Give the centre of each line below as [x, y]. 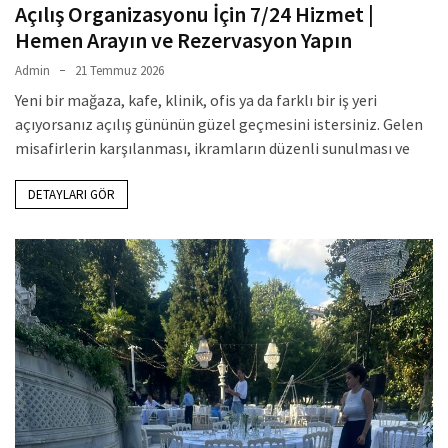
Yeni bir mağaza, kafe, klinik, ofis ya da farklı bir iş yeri [196, 99]
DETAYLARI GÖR [71, 194]
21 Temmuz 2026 [119, 70]
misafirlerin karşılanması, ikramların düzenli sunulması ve [212, 147]
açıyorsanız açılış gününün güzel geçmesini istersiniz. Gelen [219, 123]
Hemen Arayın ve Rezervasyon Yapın [183, 39]
